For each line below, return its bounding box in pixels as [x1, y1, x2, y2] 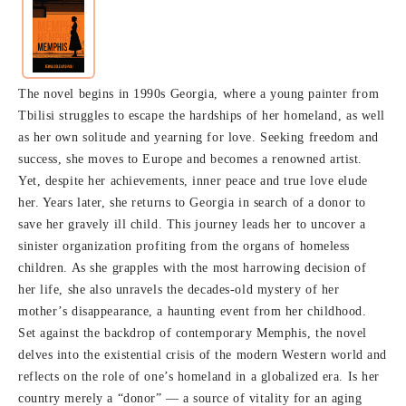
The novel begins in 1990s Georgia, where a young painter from [18, 87, 380, 101]
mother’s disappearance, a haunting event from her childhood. [18, 304, 367, 319]
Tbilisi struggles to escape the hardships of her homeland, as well [18, 109, 385, 123]
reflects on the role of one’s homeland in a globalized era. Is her [18, 370, 380, 384]
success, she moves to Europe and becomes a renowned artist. [18, 152, 363, 167]
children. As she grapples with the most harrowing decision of [18, 261, 367, 275]
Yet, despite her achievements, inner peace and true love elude [18, 174, 368, 188]
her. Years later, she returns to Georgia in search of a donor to [18, 196, 366, 210]
